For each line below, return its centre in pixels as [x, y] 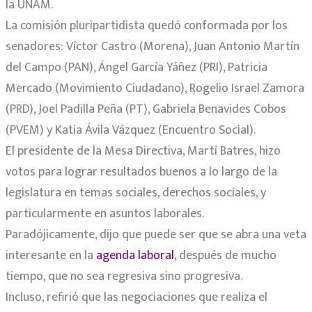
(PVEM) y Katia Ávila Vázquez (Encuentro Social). [131, 131]
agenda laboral [135, 256]
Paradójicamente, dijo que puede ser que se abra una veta [156, 235]
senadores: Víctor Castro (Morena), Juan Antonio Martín [153, 47]
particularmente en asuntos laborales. [105, 214]
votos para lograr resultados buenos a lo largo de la [141, 172]
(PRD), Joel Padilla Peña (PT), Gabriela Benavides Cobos [146, 110]
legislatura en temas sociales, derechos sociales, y [136, 193]
